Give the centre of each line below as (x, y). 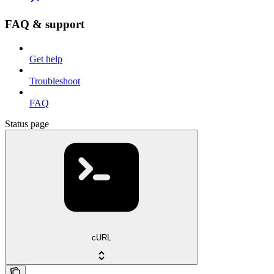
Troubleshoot (55, 81)
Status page (27, 124)
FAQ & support (45, 24)
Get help (46, 59)
